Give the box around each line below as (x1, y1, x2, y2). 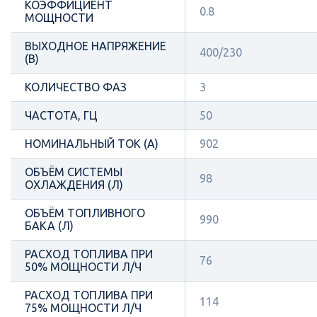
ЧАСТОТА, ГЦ (25, 109, 98, 122)
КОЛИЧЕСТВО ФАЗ (25, 81, 127, 93)
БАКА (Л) (25, 219, 74, 232)
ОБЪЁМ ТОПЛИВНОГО (25, 207, 145, 219)
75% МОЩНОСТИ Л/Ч (25, 301, 142, 314)
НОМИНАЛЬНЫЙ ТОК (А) (25, 137, 158, 150)
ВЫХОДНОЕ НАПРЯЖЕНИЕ (25, 40, 166, 52)
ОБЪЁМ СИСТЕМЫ (25, 166, 122, 178)
